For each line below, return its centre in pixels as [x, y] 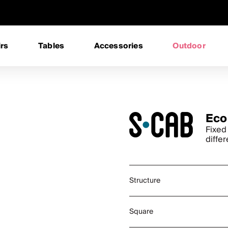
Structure [145, 181]
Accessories [118, 46]
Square [141, 212]
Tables [51, 46]
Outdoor [189, 46]
